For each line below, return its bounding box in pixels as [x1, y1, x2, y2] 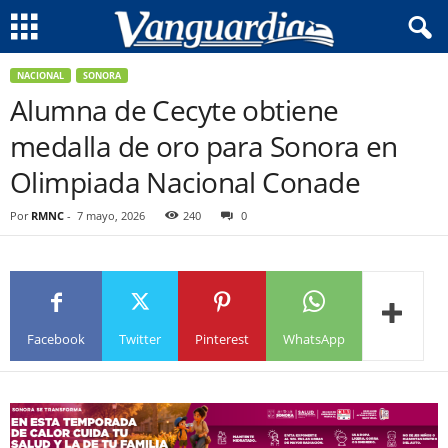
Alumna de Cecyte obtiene [10, 91, 339, 129]
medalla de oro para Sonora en [10, 127, 398, 165]
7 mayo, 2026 [77, 208, 145, 223]
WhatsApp [283, 329, 345, 348]
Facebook [27, 329, 85, 348]
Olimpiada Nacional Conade [10, 163, 361, 201]
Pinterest [195, 329, 249, 348]
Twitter [119, 329, 161, 348]
